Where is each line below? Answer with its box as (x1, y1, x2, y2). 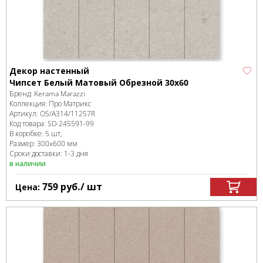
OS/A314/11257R (40, 108, 95, 119)
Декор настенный (9, 65, 89, 76)
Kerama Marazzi (34, 88, 85, 99)
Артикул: (9, 108, 40, 119)
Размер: (9, 138, 37, 149)
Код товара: (9, 118, 48, 129)
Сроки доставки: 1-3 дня (9, 148, 88, 159)
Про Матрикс (49, 98, 91, 109)
